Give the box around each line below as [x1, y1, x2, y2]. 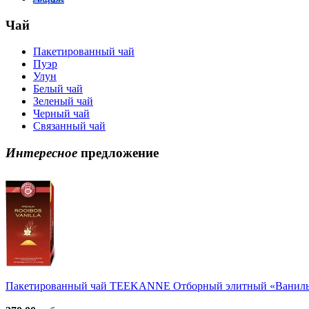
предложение [77, 146, 159, 161]
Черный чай [33, 108, 90, 120]
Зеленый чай [33, 95, 93, 108]
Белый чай [33, 83, 83, 95]
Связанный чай [33, 120, 106, 132]
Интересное [6, 146, 77, 161]
